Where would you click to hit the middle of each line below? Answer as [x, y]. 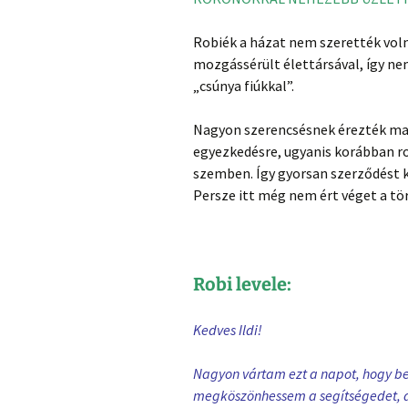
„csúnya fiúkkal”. [244, 85]
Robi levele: [242, 284]
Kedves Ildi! [228, 329]
